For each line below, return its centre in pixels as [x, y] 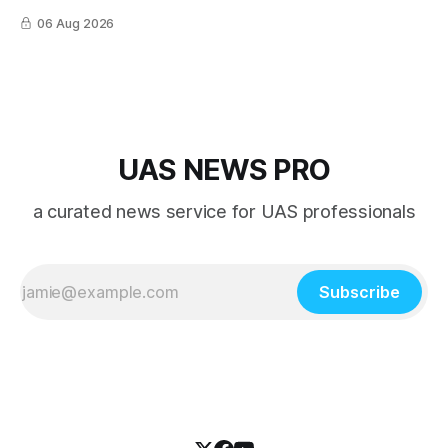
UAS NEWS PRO [224, 170]
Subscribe [359, 292]
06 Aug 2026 [75, 23]
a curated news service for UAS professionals [224, 212]
